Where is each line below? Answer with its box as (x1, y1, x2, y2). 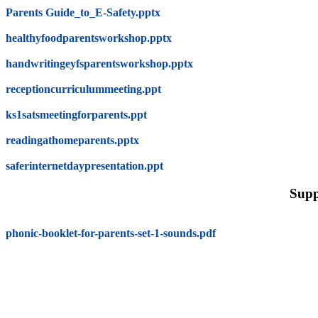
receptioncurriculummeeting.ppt (6, 82, 161, 95)
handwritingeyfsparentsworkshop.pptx (6, 57, 193, 70)
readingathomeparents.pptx (6, 133, 139, 146)
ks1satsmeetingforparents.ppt (6, 108, 147, 121)
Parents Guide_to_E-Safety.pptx (6, 6, 160, 18)
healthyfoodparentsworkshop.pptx (6, 31, 172, 44)
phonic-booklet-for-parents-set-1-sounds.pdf (6, 227, 216, 240)
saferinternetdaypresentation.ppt (6, 159, 163, 172)
